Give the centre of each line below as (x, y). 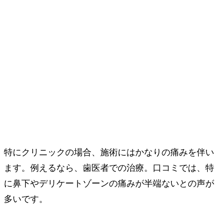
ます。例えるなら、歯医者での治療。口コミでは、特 (109, 168)
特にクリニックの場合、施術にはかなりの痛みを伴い (109, 153)
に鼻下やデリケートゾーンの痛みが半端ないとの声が (109, 184)
